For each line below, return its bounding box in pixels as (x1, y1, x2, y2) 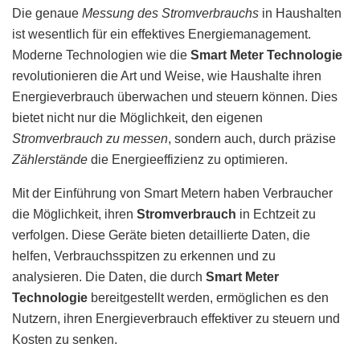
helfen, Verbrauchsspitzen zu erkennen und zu (12, 248, 276, 263)
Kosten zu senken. (12, 332, 117, 346)
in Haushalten (259, 6, 342, 20)
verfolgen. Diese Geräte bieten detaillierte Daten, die (12, 227, 310, 242)
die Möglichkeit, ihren (12, 207, 137, 221)
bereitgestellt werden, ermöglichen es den (88, 290, 329, 305)
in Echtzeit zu (236, 207, 316, 221)
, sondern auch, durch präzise (168, 131, 336, 145)
